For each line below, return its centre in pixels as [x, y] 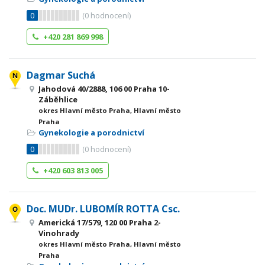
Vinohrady [59, 233]
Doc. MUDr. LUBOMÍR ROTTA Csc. [103, 209]
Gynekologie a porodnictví [91, 132]
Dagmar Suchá [61, 75]
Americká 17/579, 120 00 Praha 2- [100, 222]
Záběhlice [58, 99]
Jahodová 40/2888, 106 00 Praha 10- [104, 89]
